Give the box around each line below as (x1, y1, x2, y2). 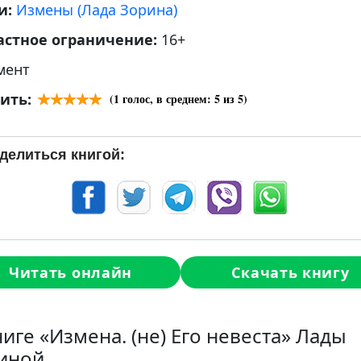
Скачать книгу (231, 262, 350, 282)
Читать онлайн (8, 262, 133, 282)
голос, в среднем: (119, 90, 214, 107)
